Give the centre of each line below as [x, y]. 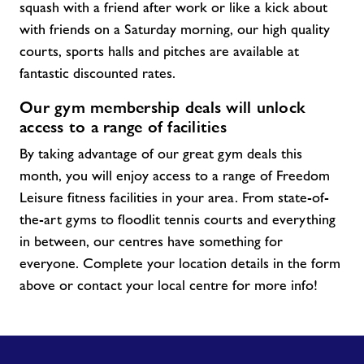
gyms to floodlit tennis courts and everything [199, 219]
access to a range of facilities [123, 127]
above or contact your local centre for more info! [169, 285]
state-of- [303, 197]
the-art [41, 219]
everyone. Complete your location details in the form [180, 263]
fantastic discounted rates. [97, 73]
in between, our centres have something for [151, 241]
